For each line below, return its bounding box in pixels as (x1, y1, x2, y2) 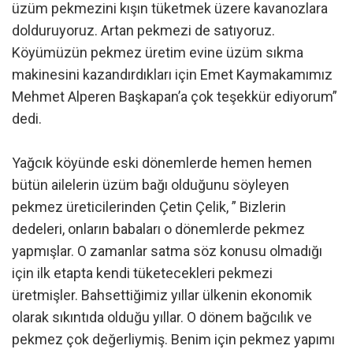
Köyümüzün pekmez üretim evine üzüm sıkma (12, 43, 303, 61)
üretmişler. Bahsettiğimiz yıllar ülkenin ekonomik (12, 286, 312, 303)
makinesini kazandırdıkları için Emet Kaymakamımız (12, 65, 333, 83)
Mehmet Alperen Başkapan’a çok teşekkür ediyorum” (12, 87, 337, 105)
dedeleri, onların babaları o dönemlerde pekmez (12, 220, 305, 237)
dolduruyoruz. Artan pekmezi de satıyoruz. (12, 21, 275, 39)
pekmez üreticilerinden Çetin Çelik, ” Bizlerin (12, 198, 286, 215)
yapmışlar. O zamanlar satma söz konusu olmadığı (12, 242, 322, 259)
